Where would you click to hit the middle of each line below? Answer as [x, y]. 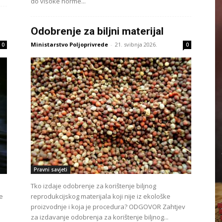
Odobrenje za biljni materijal [97, 31]
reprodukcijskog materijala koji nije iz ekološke [101, 196]
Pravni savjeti [51, 169]
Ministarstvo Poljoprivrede [69, 44]
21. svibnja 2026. [136, 44]
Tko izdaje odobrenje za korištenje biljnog [93, 186]
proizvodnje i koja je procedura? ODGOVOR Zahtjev [108, 207]
